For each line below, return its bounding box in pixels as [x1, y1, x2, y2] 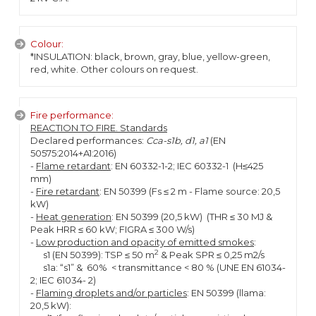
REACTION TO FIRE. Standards [30, 122, 167, 133]
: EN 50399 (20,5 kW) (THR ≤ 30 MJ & [111, 211, 272, 222]
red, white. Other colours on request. [30, 63, 198, 75]
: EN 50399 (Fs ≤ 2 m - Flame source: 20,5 [99, 186, 280, 197]
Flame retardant [36, 160, 111, 171]
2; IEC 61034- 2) [30, 274, 96, 286]
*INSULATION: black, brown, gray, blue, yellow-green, [30, 51, 270, 62]
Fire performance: [30, 109, 114, 121]
